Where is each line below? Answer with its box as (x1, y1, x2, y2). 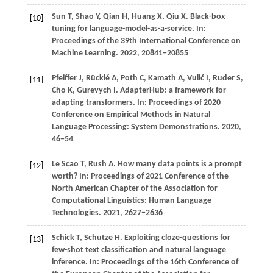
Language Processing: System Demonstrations (51, 122, 218, 132)
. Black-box (185, 12, 225, 22)
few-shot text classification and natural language (51, 246, 226, 255)
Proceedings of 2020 (148, 98, 221, 108)
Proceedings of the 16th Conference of (101, 258, 238, 268)
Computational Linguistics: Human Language (51, 196, 211, 206)
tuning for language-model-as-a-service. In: (51, 24, 206, 34)
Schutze (83, 233, 115, 243)
